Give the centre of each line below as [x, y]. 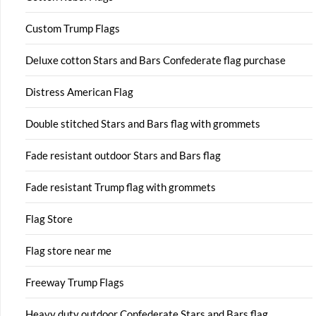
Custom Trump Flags [73, 28]
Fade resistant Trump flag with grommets [121, 187]
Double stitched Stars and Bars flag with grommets [143, 123]
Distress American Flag [79, 91]
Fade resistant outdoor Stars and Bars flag [123, 155]
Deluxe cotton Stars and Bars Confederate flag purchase [156, 60]
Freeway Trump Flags [75, 282]
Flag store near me [68, 250]
